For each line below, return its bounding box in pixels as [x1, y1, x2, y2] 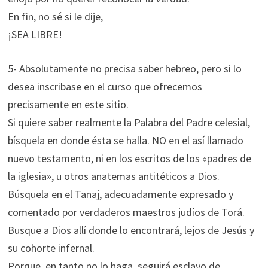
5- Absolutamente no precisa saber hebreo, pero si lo [7, 62, 242, 75]
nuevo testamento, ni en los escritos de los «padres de [7, 151, 251, 165]
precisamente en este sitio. [7, 98, 129, 111]
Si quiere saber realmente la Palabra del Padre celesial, [7, 115, 250, 129]
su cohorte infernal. [7, 241, 95, 255]
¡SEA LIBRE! [7, 28, 62, 41]
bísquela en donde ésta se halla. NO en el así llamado [7, 133, 243, 147]
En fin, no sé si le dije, [7, 10, 103, 23]
